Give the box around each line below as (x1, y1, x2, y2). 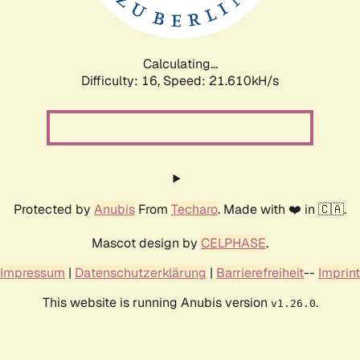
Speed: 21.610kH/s (163, 72, 279, 89)
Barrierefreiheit (216, 264, 304, 281)
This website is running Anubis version (42, 293, 271, 311)
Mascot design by (92, 234, 201, 252)
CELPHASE (201, 234, 266, 252)
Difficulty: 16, (81, 72, 163, 89)
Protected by (14, 200, 94, 218)
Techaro (171, 200, 218, 218)
